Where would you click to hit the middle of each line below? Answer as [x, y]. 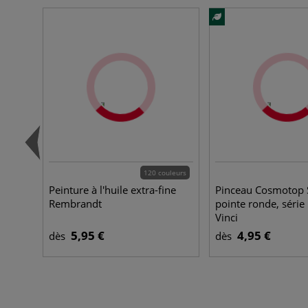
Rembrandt [75, 203]
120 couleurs [165, 173]
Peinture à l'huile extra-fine [112, 190]
